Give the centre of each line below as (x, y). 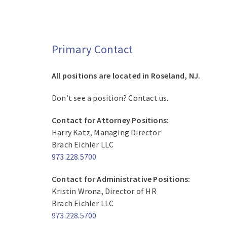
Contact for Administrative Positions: (121, 179)
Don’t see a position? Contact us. (110, 98)
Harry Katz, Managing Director (106, 133)
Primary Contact (92, 49)
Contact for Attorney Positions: (110, 120)
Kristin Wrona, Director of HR (104, 191)
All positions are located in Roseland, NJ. (126, 76)
